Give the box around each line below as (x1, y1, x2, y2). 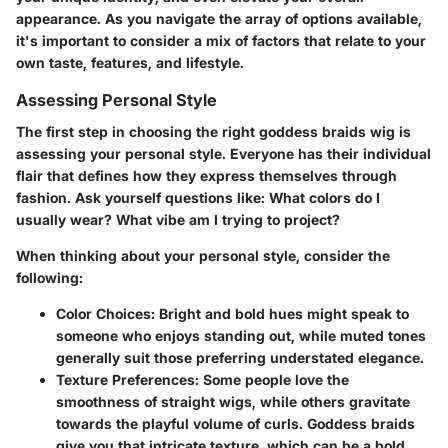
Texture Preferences (56, 370, 195, 388)
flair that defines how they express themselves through (16, 166, 397, 184)
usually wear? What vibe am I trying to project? (16, 210, 340, 228)
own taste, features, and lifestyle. (16, 53, 244, 71)
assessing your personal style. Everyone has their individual (16, 144, 431, 162)
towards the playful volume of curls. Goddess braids (56, 414, 415, 432)
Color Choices (56, 304, 151, 322)
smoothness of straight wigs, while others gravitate (56, 392, 410, 410)
